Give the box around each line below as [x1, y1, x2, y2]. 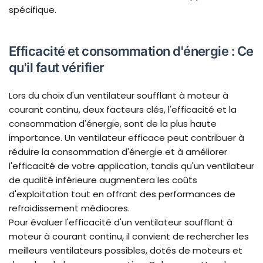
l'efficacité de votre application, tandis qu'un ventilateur [9, 160, 254, 173]
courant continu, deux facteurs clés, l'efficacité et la [9, 103, 237, 116]
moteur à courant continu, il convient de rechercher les [9, 230, 249, 243]
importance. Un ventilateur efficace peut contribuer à [9, 131, 244, 144]
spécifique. [9, 4, 56, 16]
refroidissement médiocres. [9, 202, 130, 215]
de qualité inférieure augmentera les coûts [9, 174, 197, 187]
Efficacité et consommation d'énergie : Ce [9, 43, 254, 59]
